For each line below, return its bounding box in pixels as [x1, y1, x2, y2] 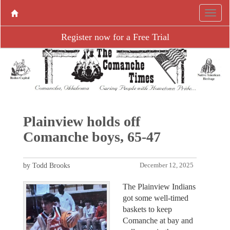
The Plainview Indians [123, 182, 196, 191]
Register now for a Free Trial [61, 32, 169, 42]
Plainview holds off [23, 113, 140, 129]
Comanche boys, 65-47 [23, 128, 161, 145]
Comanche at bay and [123, 216, 193, 225]
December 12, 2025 [140, 161, 194, 169]
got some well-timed [123, 193, 188, 202]
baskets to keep [123, 204, 172, 214]
